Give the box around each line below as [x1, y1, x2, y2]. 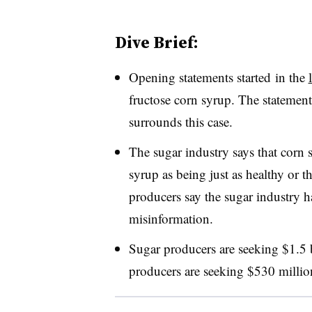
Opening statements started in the [128, 68, 309, 86]
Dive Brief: [114, 31, 198, 54]
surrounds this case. [128, 113, 233, 130]
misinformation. [128, 209, 213, 227]
